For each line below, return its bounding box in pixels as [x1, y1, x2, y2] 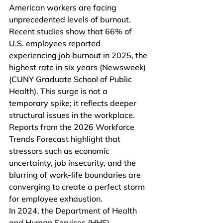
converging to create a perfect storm [9, 182, 147, 192]
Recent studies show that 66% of [9, 26, 134, 36]
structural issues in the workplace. [9, 110, 137, 120]
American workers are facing [9, 2, 118, 12]
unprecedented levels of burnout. [9, 14, 133, 24]
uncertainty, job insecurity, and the [9, 158, 138, 168]
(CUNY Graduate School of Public [9, 74, 134, 84]
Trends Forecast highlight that [9, 134, 122, 144]
